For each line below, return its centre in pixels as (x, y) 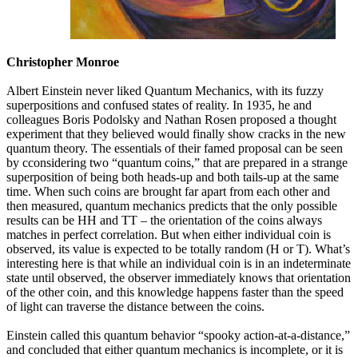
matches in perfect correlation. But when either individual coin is (169, 234)
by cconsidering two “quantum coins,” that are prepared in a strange (177, 162)
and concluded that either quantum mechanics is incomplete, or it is (175, 349)
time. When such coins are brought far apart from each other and (168, 191)
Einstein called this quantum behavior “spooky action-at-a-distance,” (178, 335)
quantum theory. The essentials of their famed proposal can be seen (175, 148)
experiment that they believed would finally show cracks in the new (176, 133)
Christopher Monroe (63, 62)
